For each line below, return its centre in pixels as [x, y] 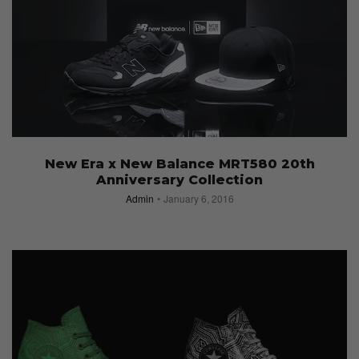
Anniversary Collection [179, 179]
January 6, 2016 [198, 198]
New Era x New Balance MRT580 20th [179, 163]
